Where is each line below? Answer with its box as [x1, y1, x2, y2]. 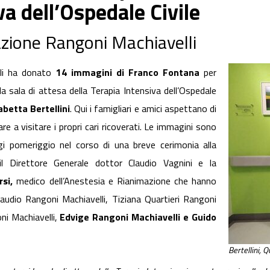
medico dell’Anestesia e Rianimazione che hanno [13, 174, 217, 188]
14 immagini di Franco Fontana [55, 65, 204, 80]
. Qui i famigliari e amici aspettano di [69, 101, 217, 116]
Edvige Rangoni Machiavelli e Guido [60, 210, 217, 224]
